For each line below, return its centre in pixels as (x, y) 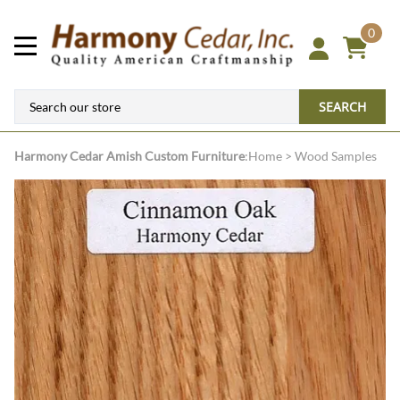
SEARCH (342, 107)
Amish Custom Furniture (175, 156)
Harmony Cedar (60, 156)
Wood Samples (336, 156)
